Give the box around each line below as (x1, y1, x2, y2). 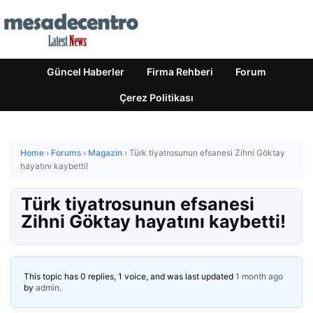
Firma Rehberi (147, 66, 213, 78)
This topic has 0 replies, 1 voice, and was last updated (24, 271, 235, 282)
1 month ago (235, 271, 283, 282)
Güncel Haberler (47, 66, 124, 78)
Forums (51, 147, 81, 158)
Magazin (88, 147, 122, 158)
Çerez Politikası (119, 92, 194, 103)
